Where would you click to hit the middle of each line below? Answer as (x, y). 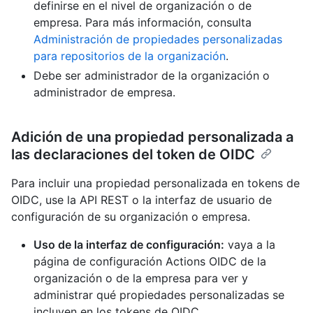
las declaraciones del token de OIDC (133, 154)
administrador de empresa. (104, 92)
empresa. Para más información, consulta (143, 22)
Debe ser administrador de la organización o (152, 75)
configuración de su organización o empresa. (131, 216)
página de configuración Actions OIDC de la (150, 261)
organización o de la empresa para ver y (141, 278)
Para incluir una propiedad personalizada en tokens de (155, 183)
